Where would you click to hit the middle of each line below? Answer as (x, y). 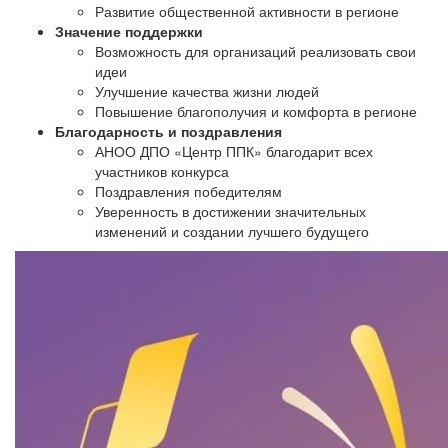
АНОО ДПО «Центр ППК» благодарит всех (234, 151)
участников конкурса (162, 171)
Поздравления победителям (188, 191)
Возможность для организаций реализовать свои (255, 51)
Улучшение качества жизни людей (207, 91)
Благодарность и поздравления (168, 131)
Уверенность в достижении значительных (230, 211)
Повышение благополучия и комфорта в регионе (256, 111)
